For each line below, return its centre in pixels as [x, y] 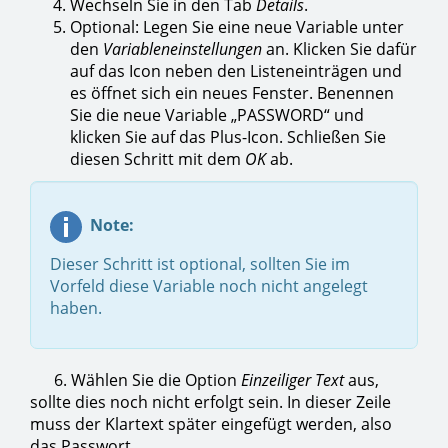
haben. [76, 308]
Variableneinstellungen [184, 49]
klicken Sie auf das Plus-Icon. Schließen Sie [228, 137]
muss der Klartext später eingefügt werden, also [211, 424]
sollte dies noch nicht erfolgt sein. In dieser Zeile [210, 402]
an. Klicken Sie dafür [341, 49]
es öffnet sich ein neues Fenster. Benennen [232, 93]
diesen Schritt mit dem [157, 159]
